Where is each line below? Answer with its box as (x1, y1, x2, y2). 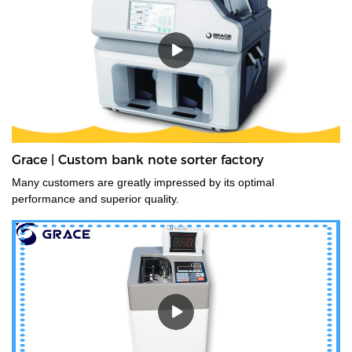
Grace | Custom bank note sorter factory (12, 152, 264, 167)
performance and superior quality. (12, 192, 179, 205)
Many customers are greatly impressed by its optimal (12, 175, 274, 189)
